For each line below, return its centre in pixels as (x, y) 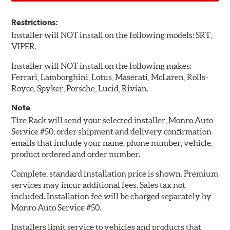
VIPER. (24, 46)
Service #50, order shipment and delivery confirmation (112, 132)
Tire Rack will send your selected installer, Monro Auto (112, 120)
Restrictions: (35, 23)
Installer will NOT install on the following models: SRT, (112, 35)
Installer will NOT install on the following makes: (102, 66)
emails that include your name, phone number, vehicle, (112, 143)
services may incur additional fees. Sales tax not (99, 185)
